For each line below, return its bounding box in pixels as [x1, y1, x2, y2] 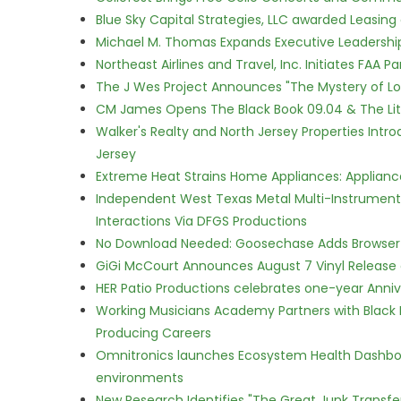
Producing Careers [96, 324, 211, 342]
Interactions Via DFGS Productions [96, 212, 307, 230]
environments [96, 369, 183, 387]
